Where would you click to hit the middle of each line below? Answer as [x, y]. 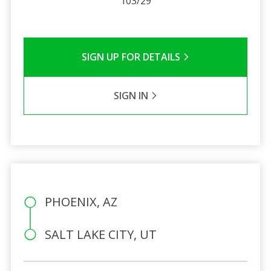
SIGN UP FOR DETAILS [132, 57]
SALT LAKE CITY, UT [100, 234]
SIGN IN [132, 95]
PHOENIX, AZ [81, 201]
